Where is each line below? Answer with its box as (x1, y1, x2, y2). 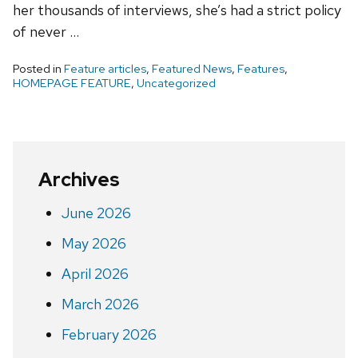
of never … (13, 22, 79, 41)
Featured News (152, 60, 232, 77)
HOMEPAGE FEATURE (13, 74, 131, 91)
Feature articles (64, 60, 146, 77)
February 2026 (61, 324, 157, 344)
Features (237, 60, 284, 77)
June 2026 (61, 203, 131, 222)
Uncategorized (137, 74, 216, 91)
